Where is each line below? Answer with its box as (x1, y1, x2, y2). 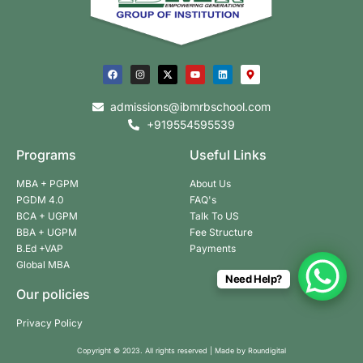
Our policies (16, 286, 90, 303)
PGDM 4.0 (16, 194, 64, 207)
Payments (190, 242, 236, 255)
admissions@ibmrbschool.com (110, 100, 271, 114)
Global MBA (16, 258, 70, 271)
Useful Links (190, 147, 267, 164)
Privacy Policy (16, 317, 83, 330)
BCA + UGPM (16, 210, 78, 223)
